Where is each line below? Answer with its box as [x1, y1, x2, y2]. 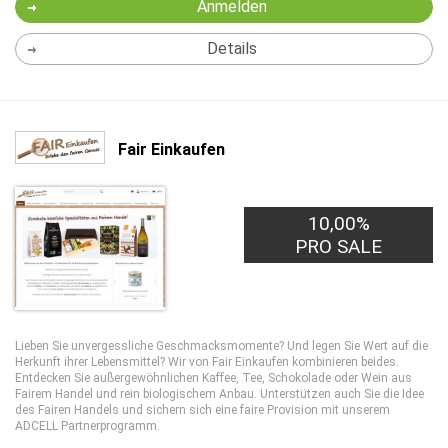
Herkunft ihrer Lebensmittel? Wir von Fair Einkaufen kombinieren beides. [15, 355, 399, 369]
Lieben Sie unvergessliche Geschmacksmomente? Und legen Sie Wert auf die [15, 339, 428, 353]
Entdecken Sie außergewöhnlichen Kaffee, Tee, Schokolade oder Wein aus [15, 371, 412, 385]
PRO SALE [295, 235, 383, 258]
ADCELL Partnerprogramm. [15, 419, 160, 433]
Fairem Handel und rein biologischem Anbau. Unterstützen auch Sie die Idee [15, 387, 424, 401]
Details [206, 39, 257, 58]
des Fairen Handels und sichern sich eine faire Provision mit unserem [15, 403, 390, 417]
